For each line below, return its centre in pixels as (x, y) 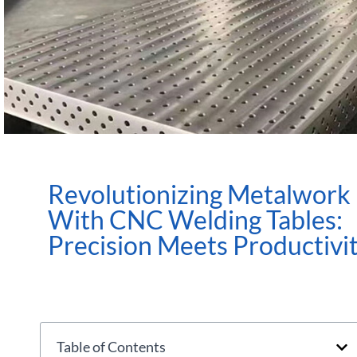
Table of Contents (111, 347)
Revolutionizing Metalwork (199, 194)
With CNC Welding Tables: (195, 220)
